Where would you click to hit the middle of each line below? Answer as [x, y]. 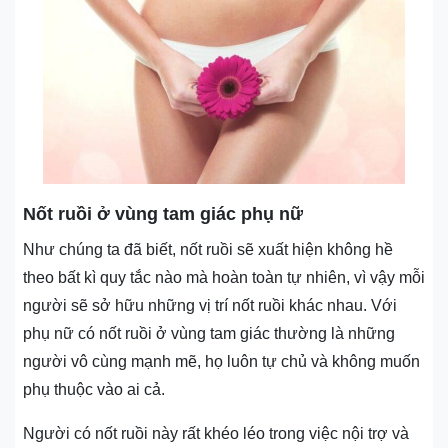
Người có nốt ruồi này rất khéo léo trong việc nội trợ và [216, 433]
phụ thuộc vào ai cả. [94, 389]
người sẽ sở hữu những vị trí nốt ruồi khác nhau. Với [210, 305]
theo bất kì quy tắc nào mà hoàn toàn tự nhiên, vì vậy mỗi [224, 277]
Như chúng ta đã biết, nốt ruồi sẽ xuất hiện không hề [208, 249]
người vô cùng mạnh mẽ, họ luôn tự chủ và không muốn [221, 361]
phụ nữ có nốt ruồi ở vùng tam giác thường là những [209, 333]
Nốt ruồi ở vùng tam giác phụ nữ [163, 213]
